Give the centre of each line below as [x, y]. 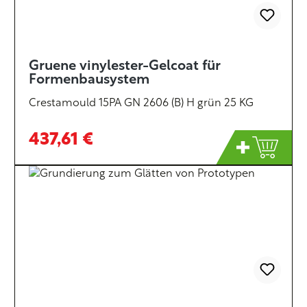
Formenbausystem [89, 80]
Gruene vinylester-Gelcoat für [124, 66]
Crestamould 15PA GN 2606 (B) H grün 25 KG [141, 103]
